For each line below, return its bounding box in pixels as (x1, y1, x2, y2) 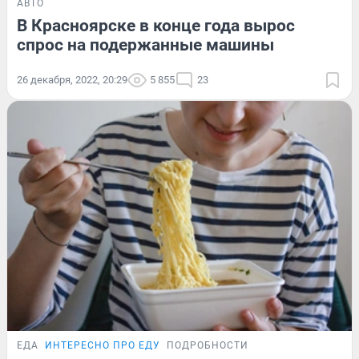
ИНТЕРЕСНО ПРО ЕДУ (45, 339, 160, 351)
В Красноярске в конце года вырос (17, 16, 295, 36)
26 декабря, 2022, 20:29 (17, 74, 127, 87)
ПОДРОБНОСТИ (167, 339, 248, 351)
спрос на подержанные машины (17, 35, 274, 55)
